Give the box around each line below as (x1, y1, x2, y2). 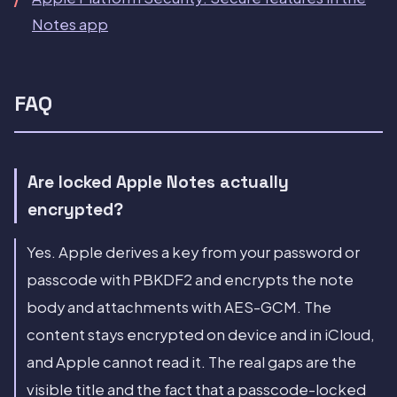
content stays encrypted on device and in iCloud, (27, 325, 375, 345)
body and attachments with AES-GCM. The (27, 298, 331, 317)
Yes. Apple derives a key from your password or (27, 243, 360, 262)
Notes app (32, 15, 108, 35)
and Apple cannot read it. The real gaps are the (27, 353, 356, 372)
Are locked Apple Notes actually (27, 171, 289, 194)
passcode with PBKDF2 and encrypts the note (27, 270, 354, 290)
